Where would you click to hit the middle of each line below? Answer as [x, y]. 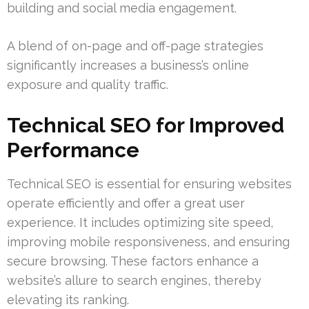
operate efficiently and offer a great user [126, 203]
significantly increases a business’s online [128, 66]
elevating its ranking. [68, 300]
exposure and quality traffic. [88, 85]
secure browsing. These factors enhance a [133, 261]
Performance [73, 150]
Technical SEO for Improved [146, 126]
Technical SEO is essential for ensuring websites [149, 184]
